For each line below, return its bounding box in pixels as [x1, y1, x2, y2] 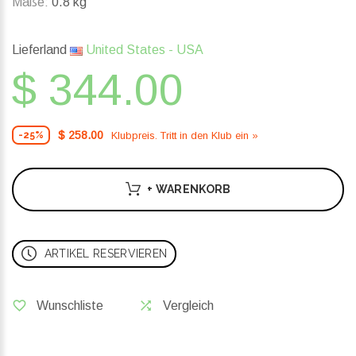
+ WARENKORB [147, 183, 231, 196]
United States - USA [83, 43, 203, 57]
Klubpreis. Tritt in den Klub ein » [111, 129, 258, 141]
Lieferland [12, 43, 70, 57]
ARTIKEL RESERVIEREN [44, 247, 168, 261]
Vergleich [163, 299, 214, 313]
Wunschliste [37, 299, 103, 313]
